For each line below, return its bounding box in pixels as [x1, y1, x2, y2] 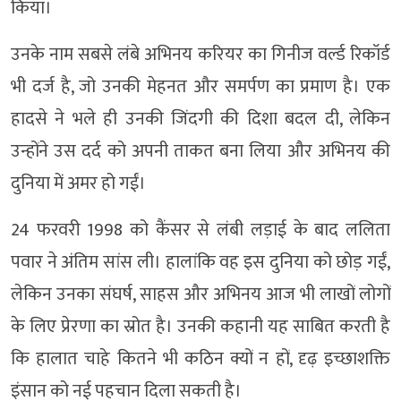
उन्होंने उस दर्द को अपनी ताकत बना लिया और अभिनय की [11, 135, 390, 166]
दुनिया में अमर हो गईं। [11, 167, 146, 199]
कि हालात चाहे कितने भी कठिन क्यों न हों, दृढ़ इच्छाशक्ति [11, 343, 390, 374]
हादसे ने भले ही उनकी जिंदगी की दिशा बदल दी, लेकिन [11, 103, 390, 134]
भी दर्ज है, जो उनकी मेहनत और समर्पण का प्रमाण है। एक [11, 71, 390, 102]
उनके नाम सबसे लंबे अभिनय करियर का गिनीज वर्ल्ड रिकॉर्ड [11, 38, 390, 70]
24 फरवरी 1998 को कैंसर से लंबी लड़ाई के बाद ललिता [11, 214, 390, 245]
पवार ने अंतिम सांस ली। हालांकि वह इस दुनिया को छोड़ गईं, [11, 246, 390, 277]
